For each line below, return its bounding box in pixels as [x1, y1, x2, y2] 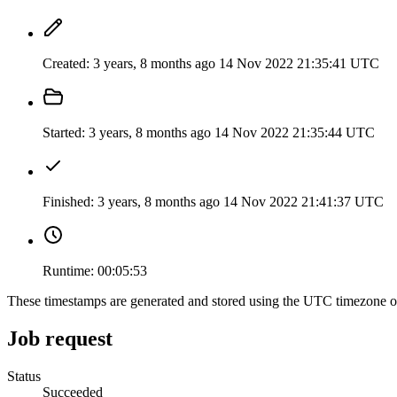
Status [7, 368, 41, 384]
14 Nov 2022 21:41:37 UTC [223, 194, 384, 210]
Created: [43, 56, 90, 72]
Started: [43, 125, 85, 141]
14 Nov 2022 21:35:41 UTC [219, 56, 379, 72]
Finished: [43, 194, 94, 210]
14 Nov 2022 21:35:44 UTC [214, 125, 375, 141]
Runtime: [43, 263, 94, 279]
